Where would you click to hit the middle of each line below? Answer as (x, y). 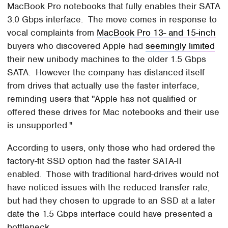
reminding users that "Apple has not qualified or (102, 98)
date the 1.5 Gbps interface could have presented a (110, 213)
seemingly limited (180, 46)
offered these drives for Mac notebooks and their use (113, 112)
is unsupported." (40, 125)
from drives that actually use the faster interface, (103, 85)
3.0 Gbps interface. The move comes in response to (112, 19)
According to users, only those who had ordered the (111, 147)
